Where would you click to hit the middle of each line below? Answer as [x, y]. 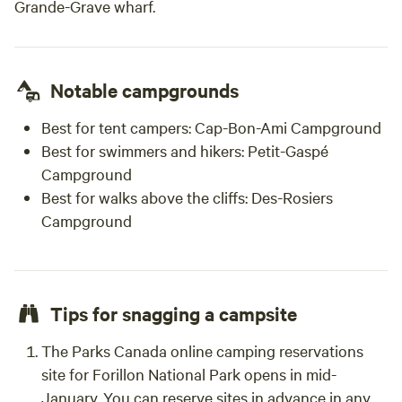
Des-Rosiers [292, 197]
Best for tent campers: [116, 127]
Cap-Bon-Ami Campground [286, 127]
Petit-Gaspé [286, 150]
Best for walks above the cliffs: [146, 197]
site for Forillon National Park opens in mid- [189, 374]
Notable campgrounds [144, 90]
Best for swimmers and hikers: [143, 150]
